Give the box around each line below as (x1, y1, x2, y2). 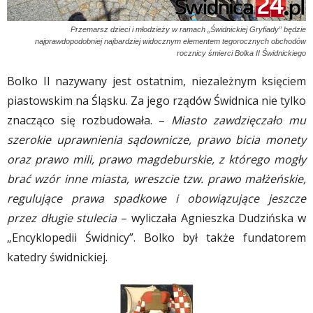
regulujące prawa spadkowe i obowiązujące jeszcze (7, 191, 306, 207)
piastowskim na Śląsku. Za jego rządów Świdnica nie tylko (7, 93, 306, 109)
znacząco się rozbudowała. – (7, 112, 171, 129)
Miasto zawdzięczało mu (171, 112, 306, 129)
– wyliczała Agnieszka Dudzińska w (117, 210, 307, 226)
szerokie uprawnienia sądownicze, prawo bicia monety (7, 132, 306, 148)
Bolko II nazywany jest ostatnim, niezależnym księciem (7, 73, 306, 89)
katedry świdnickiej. (7, 249, 108, 265)
